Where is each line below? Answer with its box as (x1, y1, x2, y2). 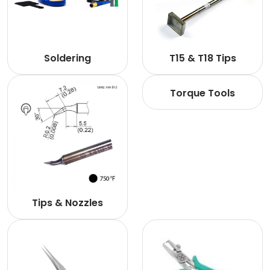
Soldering (44, 51, 91, 65)
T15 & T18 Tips (169, 51, 236, 65)
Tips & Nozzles (32, 196, 103, 210)
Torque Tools (170, 86, 235, 100)
